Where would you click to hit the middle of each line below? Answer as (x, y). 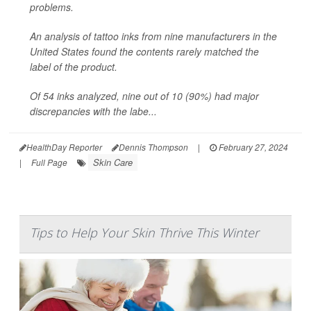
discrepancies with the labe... (93, 111)
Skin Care (113, 162)
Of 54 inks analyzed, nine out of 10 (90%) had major (144, 95)
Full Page (49, 162)
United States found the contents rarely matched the (144, 51)
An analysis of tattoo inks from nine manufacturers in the (153, 36)
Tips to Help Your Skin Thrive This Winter (144, 232)
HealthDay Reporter (64, 146)
